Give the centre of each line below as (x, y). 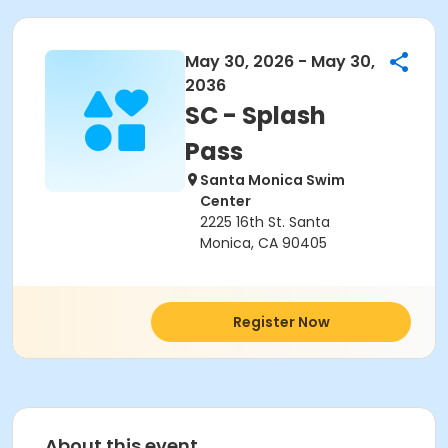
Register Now (281, 322)
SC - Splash (255, 115)
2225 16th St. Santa (265, 222)
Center (225, 201)
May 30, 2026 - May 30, (280, 61)
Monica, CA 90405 (263, 243)
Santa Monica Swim (272, 180)
